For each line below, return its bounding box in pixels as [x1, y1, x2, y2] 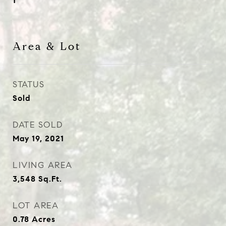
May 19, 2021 [13, 134, 64, 143]
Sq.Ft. [38, 174, 62, 184]
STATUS [13, 79, 44, 90]
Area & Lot [13, 40, 81, 53]
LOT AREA [13, 200, 59, 211]
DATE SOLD [13, 120, 63, 130]
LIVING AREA [13, 160, 73, 171]
